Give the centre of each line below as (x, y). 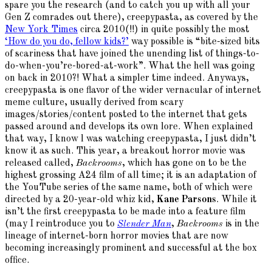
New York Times (41, 30)
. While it (236, 200)
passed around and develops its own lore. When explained (129, 127)
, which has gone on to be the (184, 164)
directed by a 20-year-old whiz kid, (81, 200)
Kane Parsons (186, 200)
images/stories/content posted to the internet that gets (126, 115)
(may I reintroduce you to (61, 224)
